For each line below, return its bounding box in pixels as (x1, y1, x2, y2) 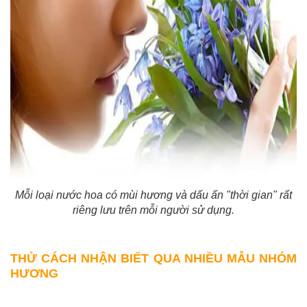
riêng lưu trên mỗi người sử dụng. (73, 204, 234, 216)
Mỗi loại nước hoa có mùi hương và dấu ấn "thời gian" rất (15, 188, 292, 201)
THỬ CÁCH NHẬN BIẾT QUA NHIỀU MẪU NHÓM (10, 251, 297, 265)
